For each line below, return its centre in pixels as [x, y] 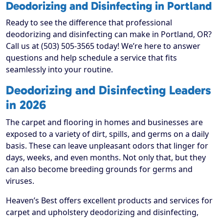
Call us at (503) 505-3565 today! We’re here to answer [103, 46]
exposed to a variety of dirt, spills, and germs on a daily [107, 134]
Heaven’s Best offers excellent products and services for [109, 201]
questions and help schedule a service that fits [91, 58]
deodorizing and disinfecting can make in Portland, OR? [109, 34]
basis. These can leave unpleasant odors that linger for [107, 146]
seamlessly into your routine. [59, 70]
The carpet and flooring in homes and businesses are [104, 122]
